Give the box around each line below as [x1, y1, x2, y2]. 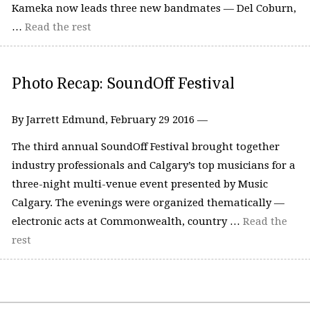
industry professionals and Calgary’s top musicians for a [11, 159, 295, 172]
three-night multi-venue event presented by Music [11, 178, 268, 191]
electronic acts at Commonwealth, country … [11, 215, 243, 228]
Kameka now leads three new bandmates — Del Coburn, [11, 2, 296, 15]
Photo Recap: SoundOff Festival [11, 75, 235, 92]
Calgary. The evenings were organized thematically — [11, 197, 284, 210]
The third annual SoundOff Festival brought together [11, 140, 280, 154]
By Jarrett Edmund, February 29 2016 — [11, 113, 208, 126]
